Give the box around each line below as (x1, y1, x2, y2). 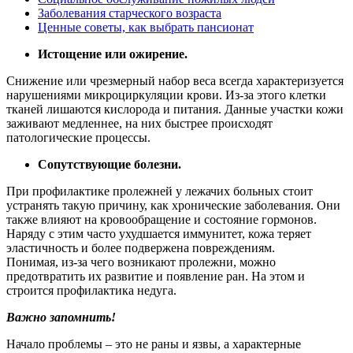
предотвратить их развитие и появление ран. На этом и (6, 269, 305, 283)
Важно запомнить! (6, 310, 116, 324)
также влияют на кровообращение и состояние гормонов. (6, 212, 317, 226)
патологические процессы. (6, 130, 150, 144)
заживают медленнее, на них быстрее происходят (6, 116, 273, 130)
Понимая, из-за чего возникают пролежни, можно (6, 255, 276, 269)
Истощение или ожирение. (38, 46, 188, 61)
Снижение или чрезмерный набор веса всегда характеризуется (6, 73, 344, 87)
